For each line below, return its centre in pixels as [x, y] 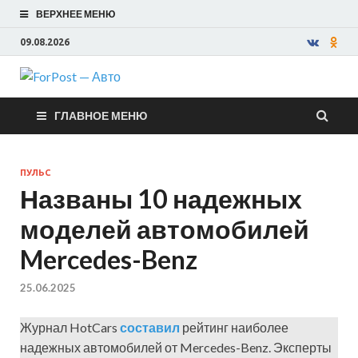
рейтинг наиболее [235, 328]
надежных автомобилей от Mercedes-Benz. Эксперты [176, 348]
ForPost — [206, 99]
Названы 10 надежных [161, 199]
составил [151, 328]
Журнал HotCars [70, 328]
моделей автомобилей [165, 229]
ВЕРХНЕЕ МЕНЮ [76, 14]
